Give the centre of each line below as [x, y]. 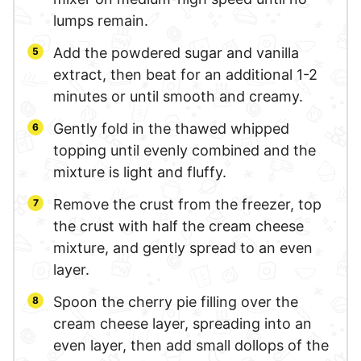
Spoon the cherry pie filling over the [176, 301]
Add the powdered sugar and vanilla [176, 52]
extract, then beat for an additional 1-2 [185, 74]
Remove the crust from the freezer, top [187, 204]
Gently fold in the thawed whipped [171, 128]
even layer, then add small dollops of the [191, 345]
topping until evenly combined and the [185, 150]
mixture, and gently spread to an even [183, 247]
